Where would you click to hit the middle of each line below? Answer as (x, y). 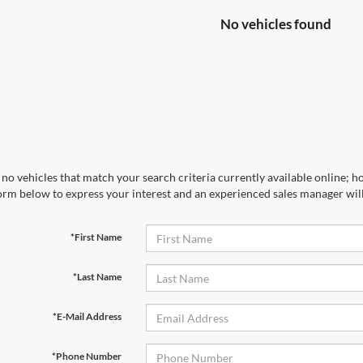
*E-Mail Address (87, 317)
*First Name (96, 237)
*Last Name (97, 277)
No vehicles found (276, 24)
